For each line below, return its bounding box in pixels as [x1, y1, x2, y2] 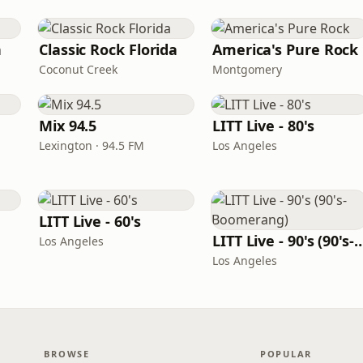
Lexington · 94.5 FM [39, 138, 144, 153]
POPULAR [259, 348, 313, 360]
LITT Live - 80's [212, 116, 314, 135]
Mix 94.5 [39, 116, 97, 135]
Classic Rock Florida [39, 40, 178, 59]
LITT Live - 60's [39, 211, 141, 231]
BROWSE [44, 348, 90, 360]
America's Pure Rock [212, 40, 359, 59]
